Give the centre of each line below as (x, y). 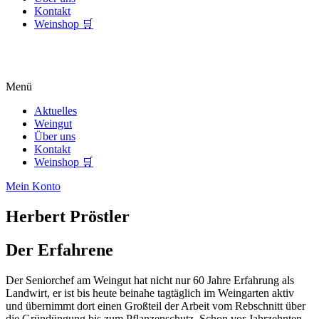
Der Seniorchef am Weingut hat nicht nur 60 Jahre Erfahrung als (150, 280)
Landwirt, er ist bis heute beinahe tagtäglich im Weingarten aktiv (150, 293)
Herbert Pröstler (68, 216)
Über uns (55, 136)
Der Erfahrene (59, 250)
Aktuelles (56, 110)
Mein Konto (33, 186)
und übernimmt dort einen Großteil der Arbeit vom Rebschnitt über (156, 305)
